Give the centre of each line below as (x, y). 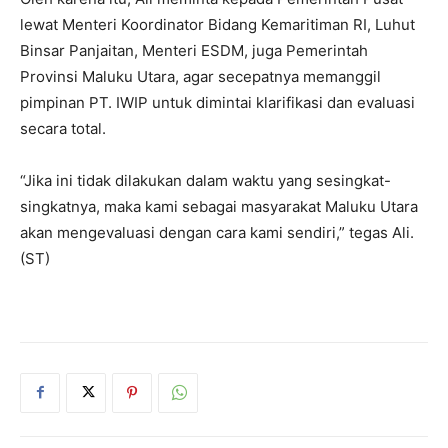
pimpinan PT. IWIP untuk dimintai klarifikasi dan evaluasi (217, 102)
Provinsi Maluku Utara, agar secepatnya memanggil (200, 76)
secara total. (63, 128)
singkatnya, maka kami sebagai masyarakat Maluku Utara (219, 206)
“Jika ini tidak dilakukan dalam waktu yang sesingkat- (205, 180)
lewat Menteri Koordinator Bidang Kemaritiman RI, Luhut (217, 24)
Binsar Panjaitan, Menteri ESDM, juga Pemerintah (194, 50)
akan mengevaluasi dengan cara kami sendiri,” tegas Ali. (217, 232)
